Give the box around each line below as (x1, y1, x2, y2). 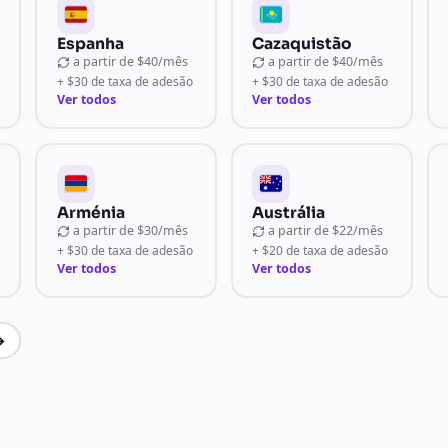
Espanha (56, 33, 124, 53)
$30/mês (136, 221, 188, 239)
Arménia (56, 202, 125, 222)
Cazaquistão (252, 33, 353, 53)
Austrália (252, 202, 326, 222)
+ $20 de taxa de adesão (252, 241, 389, 259)
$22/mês (332, 221, 384, 239)
